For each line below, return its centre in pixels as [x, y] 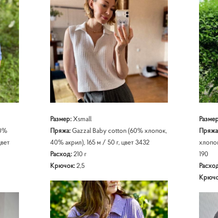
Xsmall [81, 118]
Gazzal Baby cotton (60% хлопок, [118, 130]
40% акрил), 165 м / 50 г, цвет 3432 [100, 142]
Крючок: [62, 165]
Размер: [61, 118]
